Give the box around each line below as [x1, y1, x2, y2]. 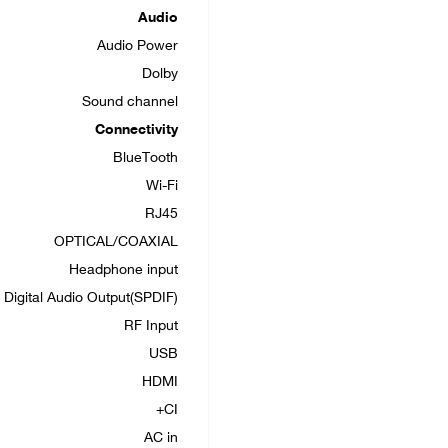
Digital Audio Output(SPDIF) [4, 290, 178, 307]
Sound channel [82, 94, 178, 111]
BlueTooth [113, 150, 178, 167]
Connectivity [95, 122, 178, 139]
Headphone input [69, 262, 178, 279]
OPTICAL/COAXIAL [54, 234, 178, 251]
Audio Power [97, 38, 178, 55]
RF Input [124, 318, 178, 335]
